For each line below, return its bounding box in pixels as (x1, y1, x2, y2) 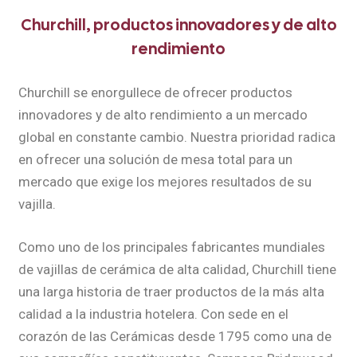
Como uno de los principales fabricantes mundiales (18, 238, 325, 255)
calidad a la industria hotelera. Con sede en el (18, 305, 288, 322)
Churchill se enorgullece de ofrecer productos (18, 84, 292, 100)
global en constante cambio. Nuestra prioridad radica (18, 128, 335, 145)
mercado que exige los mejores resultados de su (18, 173, 312, 190)
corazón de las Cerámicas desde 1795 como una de (18, 328, 331, 344)
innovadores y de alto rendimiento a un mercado (18, 106, 308, 123)
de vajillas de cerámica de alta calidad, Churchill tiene (18, 261, 336, 277)
